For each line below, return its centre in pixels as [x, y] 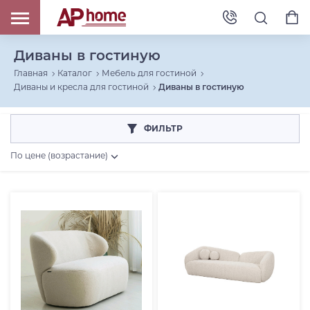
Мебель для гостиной [149, 73]
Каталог [75, 73]
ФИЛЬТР [163, 129]
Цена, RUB [48, 207]
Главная [31, 73]
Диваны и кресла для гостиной [81, 87]
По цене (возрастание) [59, 156]
